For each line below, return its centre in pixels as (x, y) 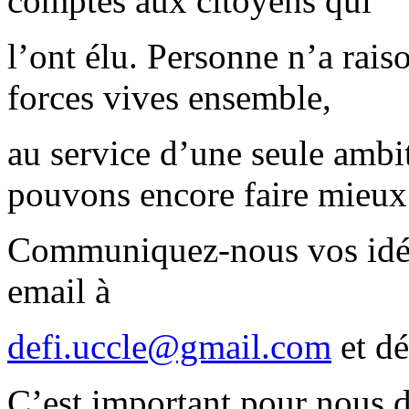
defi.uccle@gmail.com (169, 347)
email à (59, 291)
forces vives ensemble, (169, 98)
